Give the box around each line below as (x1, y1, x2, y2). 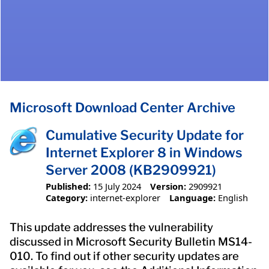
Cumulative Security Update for (46, 127, 244, 144)
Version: (150, 180, 186, 192)
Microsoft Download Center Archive (10, 100, 235, 116)
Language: (169, 191, 216, 204)
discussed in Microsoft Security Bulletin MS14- (10, 234, 252, 249)
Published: (46, 180, 91, 192)
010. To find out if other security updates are (10, 249, 239, 263)
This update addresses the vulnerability (10, 220, 213, 234)
